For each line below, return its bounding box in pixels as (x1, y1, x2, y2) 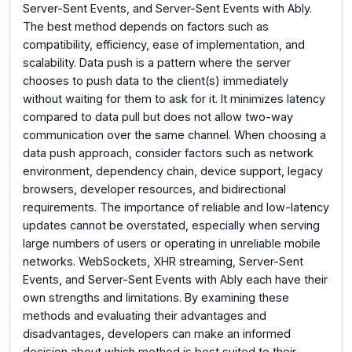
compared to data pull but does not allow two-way (23, 110, 293, 124)
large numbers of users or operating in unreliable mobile (23, 236, 321, 251)
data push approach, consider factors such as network (23, 146, 313, 160)
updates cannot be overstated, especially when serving (23, 218, 320, 233)
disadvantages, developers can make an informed (23, 327, 291, 341)
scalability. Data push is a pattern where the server (23, 56, 291, 70)
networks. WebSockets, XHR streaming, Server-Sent (23, 255, 303, 269)
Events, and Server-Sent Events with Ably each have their (23, 273, 328, 287)
